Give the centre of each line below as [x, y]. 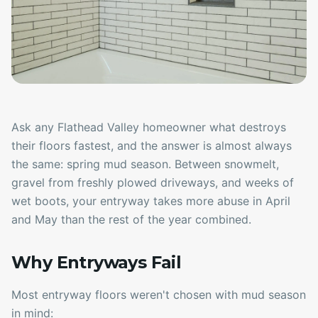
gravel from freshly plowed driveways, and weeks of [153, 183]
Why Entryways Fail [97, 263]
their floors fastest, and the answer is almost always [152, 146]
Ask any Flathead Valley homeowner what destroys [149, 127]
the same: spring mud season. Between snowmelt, [145, 164]
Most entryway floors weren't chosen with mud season [159, 295]
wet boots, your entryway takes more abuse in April [151, 201]
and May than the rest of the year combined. [131, 220]
